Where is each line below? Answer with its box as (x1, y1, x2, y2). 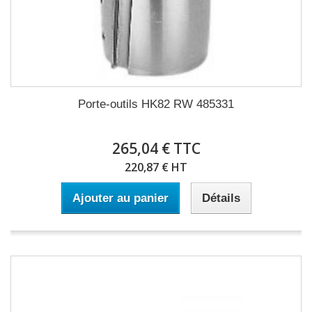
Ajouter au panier (72, 192, 169, 205)
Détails (201, 192, 240, 205)
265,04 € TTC (111, 139, 201, 158)
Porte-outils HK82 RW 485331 (78, 97, 234, 111)
